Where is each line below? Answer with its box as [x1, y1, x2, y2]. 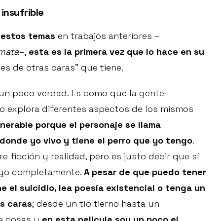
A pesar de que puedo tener [84, 166, 206, 178]
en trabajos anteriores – [55, 30, 160, 41]
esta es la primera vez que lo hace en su [29, 45, 204, 57]
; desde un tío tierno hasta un [32, 197, 159, 209]
